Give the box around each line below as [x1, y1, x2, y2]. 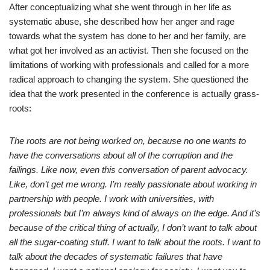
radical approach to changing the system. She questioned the [9, 74, 248, 84]
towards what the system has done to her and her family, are [9, 31, 246, 41]
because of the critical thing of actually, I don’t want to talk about [9, 222, 257, 233]
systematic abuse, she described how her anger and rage [9, 16, 234, 27]
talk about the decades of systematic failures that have [9, 251, 222, 262]
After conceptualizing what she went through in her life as [9, 2, 231, 12]
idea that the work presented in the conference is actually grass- [9, 89, 259, 99]
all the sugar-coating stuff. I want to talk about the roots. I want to [9, 237, 260, 247]
